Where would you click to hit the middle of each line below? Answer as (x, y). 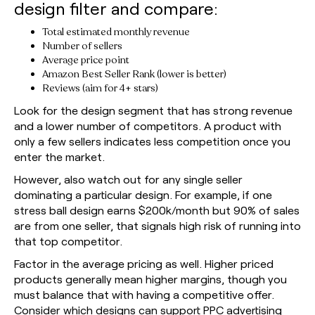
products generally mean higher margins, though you (150, 278)
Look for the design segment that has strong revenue (153, 110)
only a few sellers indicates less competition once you (152, 141)
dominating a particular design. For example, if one (143, 194)
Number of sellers (82, 46)
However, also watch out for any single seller (128, 179)
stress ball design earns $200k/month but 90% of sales (157, 210)
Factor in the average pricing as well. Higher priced (144, 263)
